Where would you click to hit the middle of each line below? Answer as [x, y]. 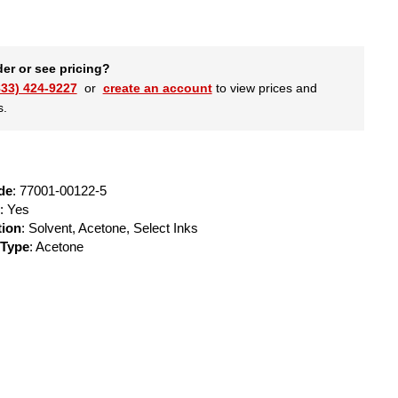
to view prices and [264, 88]
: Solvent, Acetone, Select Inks [109, 228]
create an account [157, 88]
